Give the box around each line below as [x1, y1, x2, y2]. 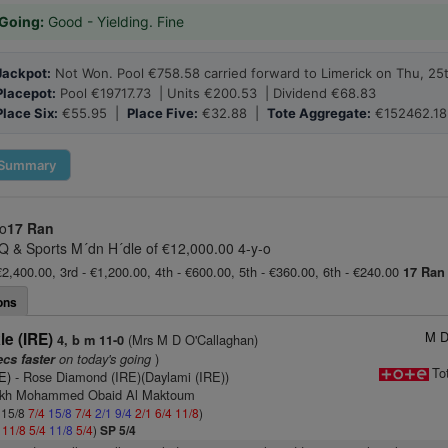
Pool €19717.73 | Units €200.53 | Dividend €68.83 [56, 85, 376, 101]
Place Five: [127, 105, 198, 121]
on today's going [55, 349, 152, 368]
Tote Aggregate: [267, 105, 371, 121]
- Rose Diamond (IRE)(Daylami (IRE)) [11, 367, 230, 386]
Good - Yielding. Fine [44, 13, 184, 30]
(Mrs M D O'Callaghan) [124, 330, 259, 349]
